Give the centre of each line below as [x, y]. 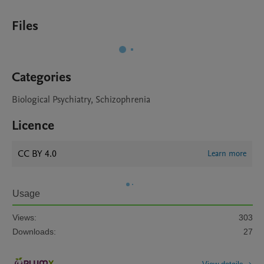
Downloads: [34, 232]
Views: [24, 217]
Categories [42, 77]
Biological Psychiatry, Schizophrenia [81, 100]
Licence [33, 126]
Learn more [227, 154]
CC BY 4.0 [37, 154]
